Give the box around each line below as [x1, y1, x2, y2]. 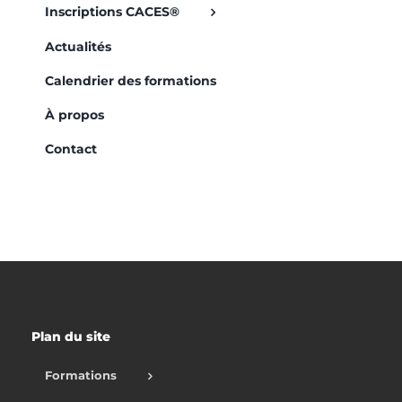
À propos [45, 106, 104, 123]
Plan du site [31, 328, 110, 345]
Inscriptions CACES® [45, 4, 179, 21]
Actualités [45, 38, 111, 55]
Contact [45, 140, 97, 157]
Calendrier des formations [45, 72, 216, 89]
